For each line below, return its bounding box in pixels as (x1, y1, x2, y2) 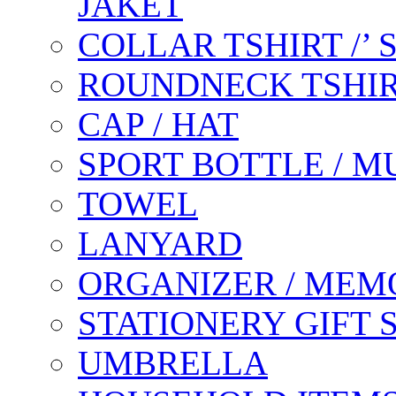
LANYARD (78, 224, 242, 263)
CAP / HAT (78, 104, 239, 143)
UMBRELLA (78, 343, 268, 382)
